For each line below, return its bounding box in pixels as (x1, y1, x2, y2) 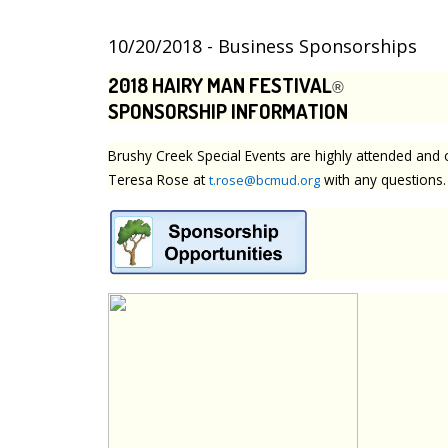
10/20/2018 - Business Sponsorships (108, 34, 417, 59)
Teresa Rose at (108, 169, 209, 189)
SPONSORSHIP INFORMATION (108, 97, 348, 124)
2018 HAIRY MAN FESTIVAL (108, 71, 332, 98)
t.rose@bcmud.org (209, 170, 320, 189)
